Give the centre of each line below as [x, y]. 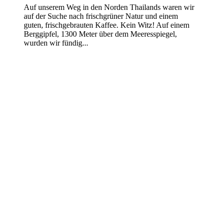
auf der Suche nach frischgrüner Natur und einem [101, 16]
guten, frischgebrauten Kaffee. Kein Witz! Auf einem [107, 25]
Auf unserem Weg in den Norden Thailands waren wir [109, 7]
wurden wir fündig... [56, 43]
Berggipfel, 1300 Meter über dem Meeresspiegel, [100, 34]
